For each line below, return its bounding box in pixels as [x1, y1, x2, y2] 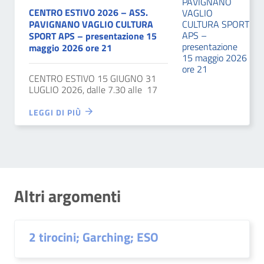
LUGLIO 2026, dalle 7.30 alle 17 [29, 82, 162, 97]
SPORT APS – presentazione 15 [29, 29, 157, 43]
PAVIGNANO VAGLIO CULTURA [29, 17, 153, 31]
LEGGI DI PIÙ [29, 106, 84, 118]
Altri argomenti [14, 183, 121, 209]
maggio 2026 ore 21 [29, 41, 112, 55]
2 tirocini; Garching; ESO [29, 227, 159, 246]
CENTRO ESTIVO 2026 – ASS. [29, 5, 148, 19]
